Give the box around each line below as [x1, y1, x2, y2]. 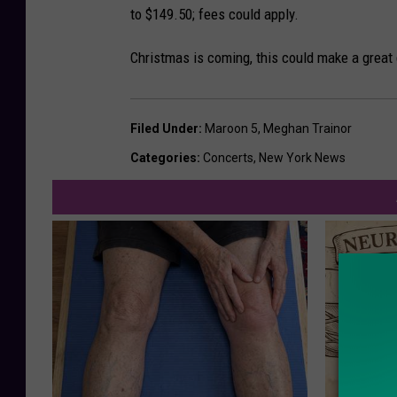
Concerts [203, 151, 253, 166]
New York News [259, 151, 346, 166]
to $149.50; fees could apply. [130, 5, 299, 24]
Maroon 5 [205, 121, 258, 136]
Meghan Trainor [263, 121, 352, 136]
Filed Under [130, 121, 198, 136]
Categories [130, 151, 197, 166]
